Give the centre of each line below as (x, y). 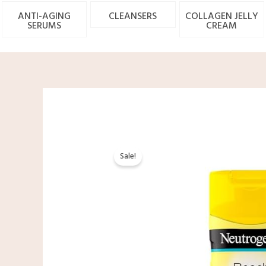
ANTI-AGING (45, 17)
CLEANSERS (133, 17)
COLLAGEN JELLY (221, 17)
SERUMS (45, 26)
